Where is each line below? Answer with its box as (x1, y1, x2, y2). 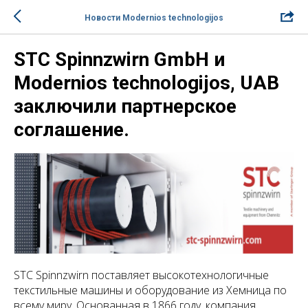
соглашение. (14, 118, 129, 141)
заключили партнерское (14, 95, 236, 118)
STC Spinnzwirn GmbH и (14, 48, 225, 71)
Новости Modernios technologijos (85, 12, 223, 23)
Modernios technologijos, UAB (14, 71, 279, 94)
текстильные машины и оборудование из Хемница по (14, 282, 287, 298)
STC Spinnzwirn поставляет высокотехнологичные (14, 267, 269, 283)
